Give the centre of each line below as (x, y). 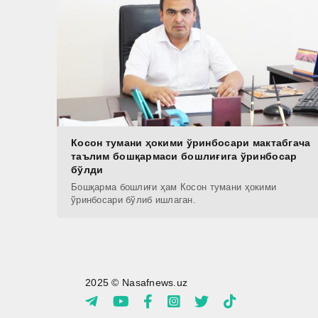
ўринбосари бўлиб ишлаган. (133, 200)
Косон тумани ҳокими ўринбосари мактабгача (191, 143)
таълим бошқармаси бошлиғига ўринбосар (184, 157)
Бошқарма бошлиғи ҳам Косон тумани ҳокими (174, 187)
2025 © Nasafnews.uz (137, 283)
